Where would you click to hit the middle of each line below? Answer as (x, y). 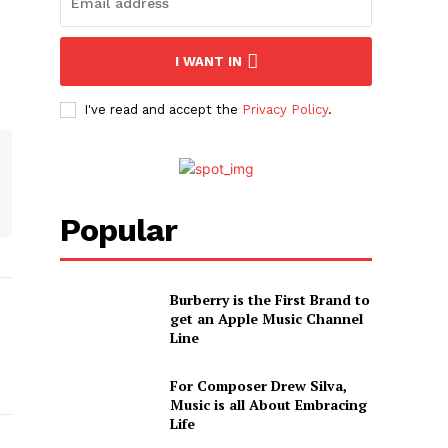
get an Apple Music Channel (266, 319)
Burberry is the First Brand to (269, 300)
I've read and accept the (163, 110)
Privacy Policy (285, 110)
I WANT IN (208, 62)
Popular (119, 230)
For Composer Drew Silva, (258, 385)
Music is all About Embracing (268, 404)
